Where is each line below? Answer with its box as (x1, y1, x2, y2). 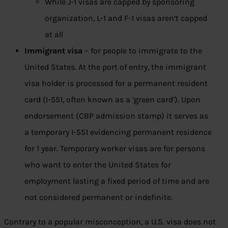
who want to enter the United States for (24, 160, 171, 170)
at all (45, 30, 63, 40)
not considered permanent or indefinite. (24, 192, 173, 203)
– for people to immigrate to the (82, 46, 202, 56)
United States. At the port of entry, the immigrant (24, 62, 206, 72)
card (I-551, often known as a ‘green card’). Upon (24, 95, 201, 105)
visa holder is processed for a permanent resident (24, 78, 208, 89)
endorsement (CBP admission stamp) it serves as (24, 111, 208, 121)
